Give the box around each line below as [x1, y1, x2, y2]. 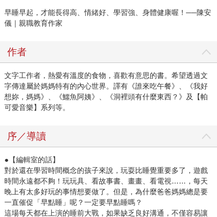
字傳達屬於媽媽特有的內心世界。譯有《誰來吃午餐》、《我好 [4, 82, 208, 91]
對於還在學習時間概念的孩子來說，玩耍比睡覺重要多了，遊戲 [4, 166, 208, 175]
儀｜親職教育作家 [4, 19, 62, 28]
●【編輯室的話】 [4, 155, 60, 164]
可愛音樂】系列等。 [4, 103, 70, 112]
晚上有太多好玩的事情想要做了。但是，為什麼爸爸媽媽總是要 [4, 187, 208, 196]
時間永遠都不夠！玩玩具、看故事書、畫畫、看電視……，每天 [4, 177, 208, 186]
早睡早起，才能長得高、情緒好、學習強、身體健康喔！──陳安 [4, 8, 211, 17]
